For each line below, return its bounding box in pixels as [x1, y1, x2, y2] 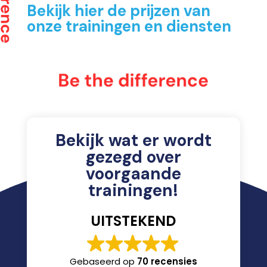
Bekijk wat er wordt [55, 129, 212, 152]
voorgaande [85, 163, 181, 185]
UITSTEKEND [91, 211, 176, 231]
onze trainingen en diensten [26, 16, 231, 37]
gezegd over [85, 146, 181, 169]
